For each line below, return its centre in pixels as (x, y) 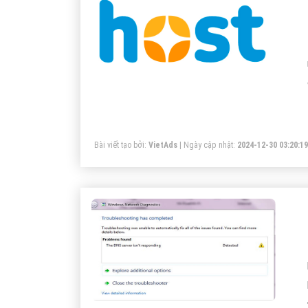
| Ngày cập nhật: (207, 145)
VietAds (163, 145)
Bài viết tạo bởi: (121, 145)
